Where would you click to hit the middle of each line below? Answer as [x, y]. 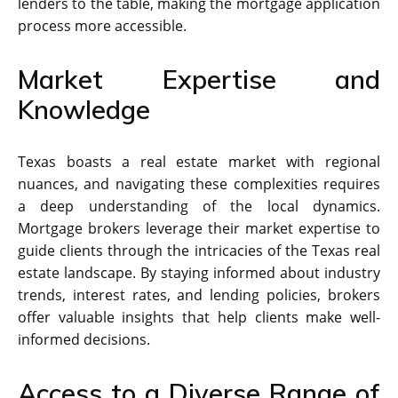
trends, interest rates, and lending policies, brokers [199, 295]
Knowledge [84, 109]
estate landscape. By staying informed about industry [199, 272]
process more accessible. [102, 25]
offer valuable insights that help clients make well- [199, 317]
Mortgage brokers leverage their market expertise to [199, 228]
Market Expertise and [199, 79]
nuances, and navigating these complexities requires [199, 183]
